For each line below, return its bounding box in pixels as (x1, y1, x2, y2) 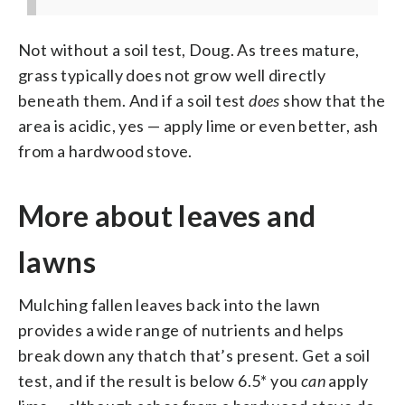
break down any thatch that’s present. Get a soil (18, 344, 371, 365)
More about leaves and (18, 197, 316, 233)
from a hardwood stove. (18, 140, 193, 161)
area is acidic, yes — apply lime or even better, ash (18, 115, 379, 136)
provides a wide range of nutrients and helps (18, 319, 344, 340)
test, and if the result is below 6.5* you (18, 370, 301, 391)
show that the (279, 89, 386, 110)
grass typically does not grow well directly (18, 64, 326, 85)
